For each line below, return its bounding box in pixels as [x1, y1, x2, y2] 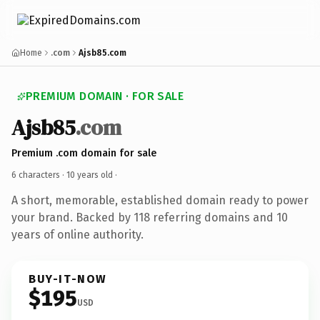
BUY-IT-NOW [29, 271, 107, 286]
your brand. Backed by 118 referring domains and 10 [11, 210, 288, 224]
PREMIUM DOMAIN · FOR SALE [26, 89, 184, 103]
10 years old [66, 169, 113, 180]
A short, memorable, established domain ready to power [11, 193, 309, 207]
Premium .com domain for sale [11, 146, 156, 159]
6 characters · [11, 169, 66, 180]
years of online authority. [11, 227, 144, 241]
